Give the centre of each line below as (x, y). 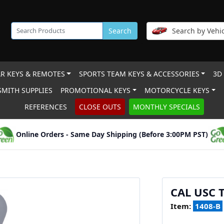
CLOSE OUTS (100, 107)
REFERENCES (45, 107)
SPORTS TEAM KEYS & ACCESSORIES (139, 74)
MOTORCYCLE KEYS (177, 90)
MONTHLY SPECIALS (166, 107)
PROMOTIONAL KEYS (96, 90)
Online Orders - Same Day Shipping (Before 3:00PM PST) (112, 134)
